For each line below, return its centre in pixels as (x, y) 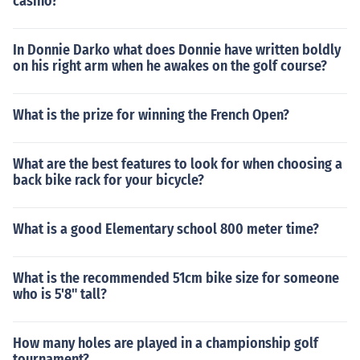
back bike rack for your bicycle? (108, 180)
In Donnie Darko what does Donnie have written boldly (177, 50)
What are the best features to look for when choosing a (178, 164)
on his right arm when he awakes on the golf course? (170, 66)
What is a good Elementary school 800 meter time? (166, 229)
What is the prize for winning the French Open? (151, 115)
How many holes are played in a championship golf (166, 343)
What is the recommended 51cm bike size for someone (176, 278)
